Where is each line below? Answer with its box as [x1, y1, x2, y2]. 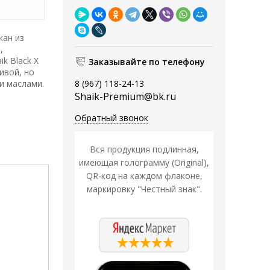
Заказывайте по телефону [89, 56, 205, 68]
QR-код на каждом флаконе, [86, 170, 202, 182]
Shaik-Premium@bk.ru [75, 90, 176, 104]
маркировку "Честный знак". [86, 183, 202, 195]
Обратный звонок [75, 112, 148, 124]
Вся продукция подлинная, [89, 143, 199, 155]
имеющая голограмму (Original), [79, 157, 209, 169]
